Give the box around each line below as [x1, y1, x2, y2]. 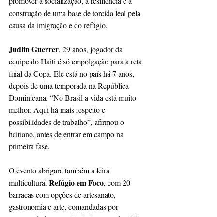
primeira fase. [9, 140, 50, 151]
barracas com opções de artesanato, [9, 189, 118, 200]
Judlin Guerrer [9, 43, 59, 55]
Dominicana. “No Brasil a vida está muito [9, 92, 138, 103]
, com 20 [104, 177, 132, 187]
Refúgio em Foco [49, 176, 104, 188]
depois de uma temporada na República [9, 80, 131, 91]
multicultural [9, 177, 49, 187]
